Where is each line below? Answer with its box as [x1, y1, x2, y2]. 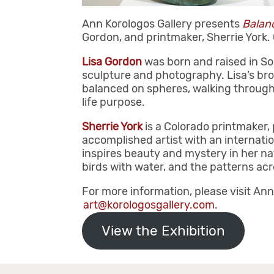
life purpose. [82, 95, 146, 109]
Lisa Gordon [82, 55, 143, 69]
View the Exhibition [102, 223, 226, 240]
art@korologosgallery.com [83, 198, 215, 212]
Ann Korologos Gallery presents [82, 17, 243, 31]
